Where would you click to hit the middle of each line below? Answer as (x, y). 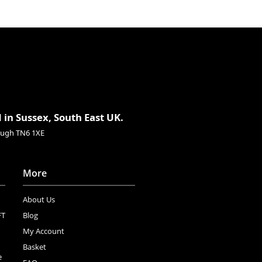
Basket (34, 247)
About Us (39, 199)
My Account (43, 231)
